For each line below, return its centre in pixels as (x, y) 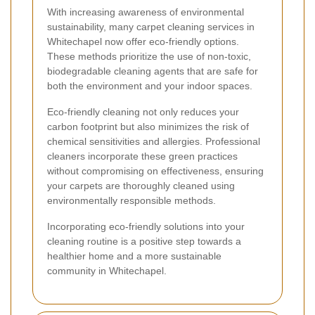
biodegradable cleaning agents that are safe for (153, 71)
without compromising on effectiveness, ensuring (155, 171)
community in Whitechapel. (107, 271)
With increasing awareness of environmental (146, 12)
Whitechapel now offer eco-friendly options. (143, 42)
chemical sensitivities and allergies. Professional (154, 142)
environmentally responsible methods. (131, 201)
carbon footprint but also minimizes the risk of (148, 127)
